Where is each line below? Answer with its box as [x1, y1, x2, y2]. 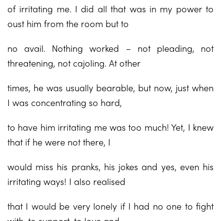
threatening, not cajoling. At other [7, 57, 141, 69]
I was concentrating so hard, [7, 96, 122, 109]
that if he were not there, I [7, 136, 110, 148]
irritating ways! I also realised [7, 175, 125, 187]
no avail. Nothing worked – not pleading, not [7, 42, 214, 54]
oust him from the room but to [7, 17, 129, 30]
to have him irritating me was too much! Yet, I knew [7, 121, 214, 133]
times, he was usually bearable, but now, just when [7, 81, 214, 94]
